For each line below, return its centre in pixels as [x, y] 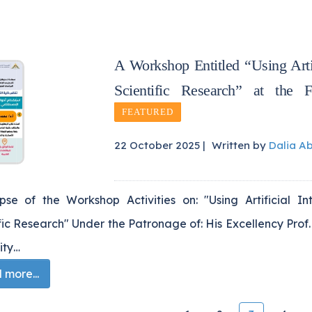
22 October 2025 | [160, 145]
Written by [240, 145]
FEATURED [148, 112]
